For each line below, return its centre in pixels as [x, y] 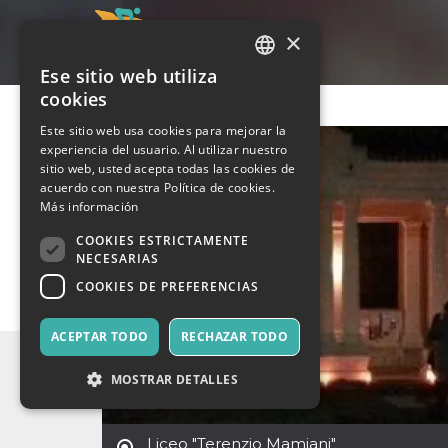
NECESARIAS [117, 258]
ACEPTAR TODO [99, 336]
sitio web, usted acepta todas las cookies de [168, 168]
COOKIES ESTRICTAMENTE [162, 240]
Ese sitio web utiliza [129, 76]
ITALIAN [280, 82]
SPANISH [282, 150]
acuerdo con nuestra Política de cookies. [158, 187]
